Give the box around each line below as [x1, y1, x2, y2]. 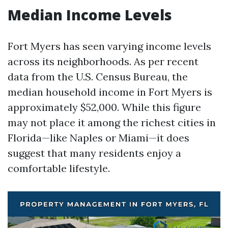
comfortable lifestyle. [8, 162, 110, 175]
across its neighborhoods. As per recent [8, 55, 198, 68]
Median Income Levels [8, 5, 172, 24]
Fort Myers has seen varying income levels [8, 40, 211, 52]
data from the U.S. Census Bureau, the [8, 70, 188, 83]
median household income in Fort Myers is [8, 85, 212, 98]
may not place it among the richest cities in [8, 116, 216, 129]
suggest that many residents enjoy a [8, 147, 181, 159]
